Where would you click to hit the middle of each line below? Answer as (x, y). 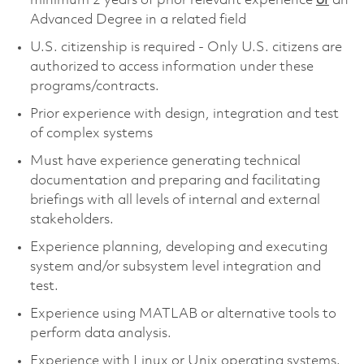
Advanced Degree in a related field (138, 19)
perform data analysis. (100, 333)
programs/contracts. (94, 86)
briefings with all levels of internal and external (175, 200)
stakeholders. (71, 219)
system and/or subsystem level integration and (175, 266)
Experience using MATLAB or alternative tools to (183, 314)
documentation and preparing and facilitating (175, 180)
